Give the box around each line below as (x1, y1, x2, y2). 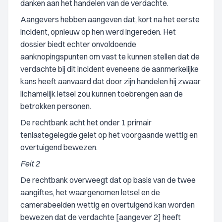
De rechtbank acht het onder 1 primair (20, 117, 152, 127)
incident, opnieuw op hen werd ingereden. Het (20, 27, 176, 37)
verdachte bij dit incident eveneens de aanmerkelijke (20, 64, 199, 74)
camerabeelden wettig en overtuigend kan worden (20, 200, 195, 210)
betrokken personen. (20, 101, 91, 111)
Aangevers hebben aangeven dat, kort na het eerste (20, 14, 200, 24)
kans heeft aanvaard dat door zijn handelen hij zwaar (20, 76, 201, 86)
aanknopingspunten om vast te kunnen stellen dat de (20, 52, 200, 61)
